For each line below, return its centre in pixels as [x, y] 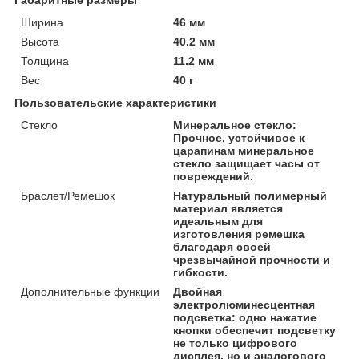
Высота [40, 41]
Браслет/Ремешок [68, 195]
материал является [228, 208]
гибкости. [201, 272]
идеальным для [218, 221]
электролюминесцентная [244, 304]
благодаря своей [222, 246]
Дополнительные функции [90, 291]
